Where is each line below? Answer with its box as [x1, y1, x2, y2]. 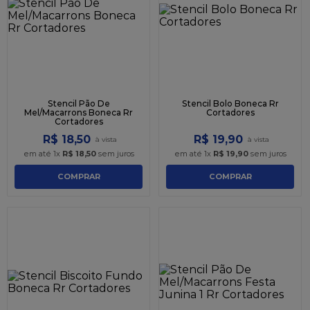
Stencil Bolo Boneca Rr [181, 98, 279, 109]
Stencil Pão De [47, 98, 110, 109]
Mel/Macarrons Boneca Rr [24, 107, 133, 118]
